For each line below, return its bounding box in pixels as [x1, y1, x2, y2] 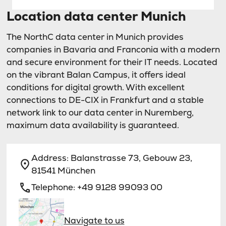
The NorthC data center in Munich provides [6, 31, 184, 43]
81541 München [31, 165, 95, 177]
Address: [31, 152, 71, 164]
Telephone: [31, 182, 75, 193]
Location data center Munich [6, 8, 186, 25]
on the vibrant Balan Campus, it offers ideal [6, 69, 186, 81]
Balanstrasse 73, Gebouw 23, [71, 152, 192, 164]
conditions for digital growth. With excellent [6, 82, 185, 93]
